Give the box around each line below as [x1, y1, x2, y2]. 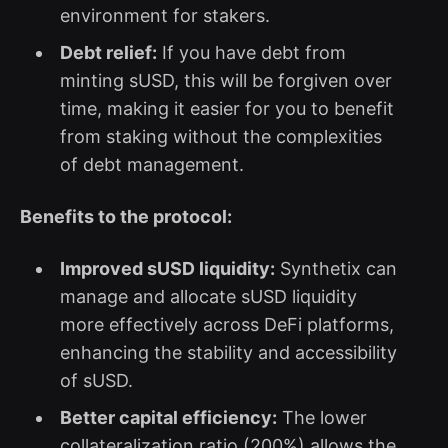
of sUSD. [59, 369, 133, 391]
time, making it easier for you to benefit [59, 97, 394, 119]
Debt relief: [59, 41, 157, 63]
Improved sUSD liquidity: [59, 257, 275, 279]
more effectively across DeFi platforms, [59, 313, 394, 335]
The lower [276, 406, 367, 428]
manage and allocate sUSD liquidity [59, 285, 357, 307]
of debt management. [59, 153, 244, 175]
